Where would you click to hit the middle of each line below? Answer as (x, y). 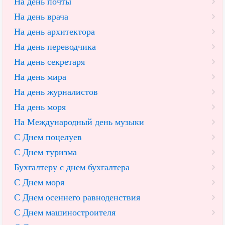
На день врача (41, 17)
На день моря (40, 107)
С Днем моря (39, 183)
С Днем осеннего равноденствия (77, 198)
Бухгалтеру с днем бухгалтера (72, 167)
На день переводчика (55, 47)
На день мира (40, 77)
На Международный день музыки (79, 122)
